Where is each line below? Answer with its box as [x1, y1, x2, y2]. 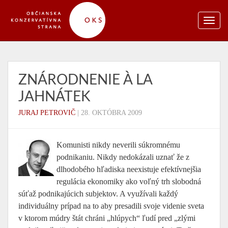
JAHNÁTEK [18, 90, 91, 104]
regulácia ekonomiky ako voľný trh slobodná [56, 177, 201, 186]
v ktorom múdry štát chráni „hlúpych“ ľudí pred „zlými [18, 214, 195, 222]
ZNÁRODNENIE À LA [18, 73, 152, 87]
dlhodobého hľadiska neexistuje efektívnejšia [56, 165, 201, 174]
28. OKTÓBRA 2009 [81, 109, 142, 117]
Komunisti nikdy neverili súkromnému [56, 140, 180, 149]
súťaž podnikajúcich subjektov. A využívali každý [18, 189, 178, 198]
